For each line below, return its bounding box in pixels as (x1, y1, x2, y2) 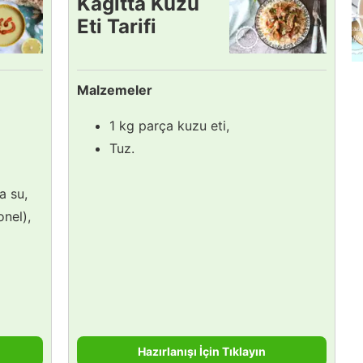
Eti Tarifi (77, 14, 156, 38)
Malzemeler (77, 81, 152, 98)
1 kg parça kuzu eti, (109, 117, 229, 134)
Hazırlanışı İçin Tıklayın (138, 344, 266, 358)
